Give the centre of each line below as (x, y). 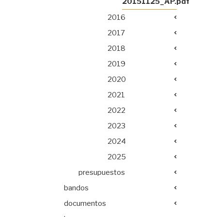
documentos (85, 203)
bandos (76, 188)
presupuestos (102, 172)
